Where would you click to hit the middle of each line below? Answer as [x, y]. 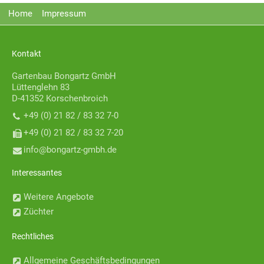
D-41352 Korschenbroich [60, 99]
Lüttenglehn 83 [41, 88]
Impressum [64, 14]
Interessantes [37, 173]
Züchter [39, 212]
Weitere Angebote [59, 197]
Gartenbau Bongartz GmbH [64, 76]
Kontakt [27, 54]
